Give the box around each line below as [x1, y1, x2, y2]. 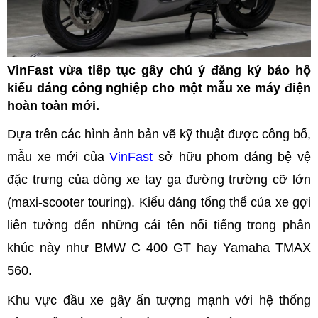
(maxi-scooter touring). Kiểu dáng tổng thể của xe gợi [7, 194, 311, 209]
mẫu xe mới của [7, 149, 110, 164]
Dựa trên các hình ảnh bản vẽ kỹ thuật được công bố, [7, 126, 311, 141]
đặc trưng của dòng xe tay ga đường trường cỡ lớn [7, 172, 311, 187]
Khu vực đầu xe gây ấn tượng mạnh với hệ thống [7, 292, 311, 307]
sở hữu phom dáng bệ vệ [158, 149, 312, 164]
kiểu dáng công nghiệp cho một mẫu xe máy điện [7, 80, 311, 95]
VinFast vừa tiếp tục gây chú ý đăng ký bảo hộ [7, 62, 311, 77]
